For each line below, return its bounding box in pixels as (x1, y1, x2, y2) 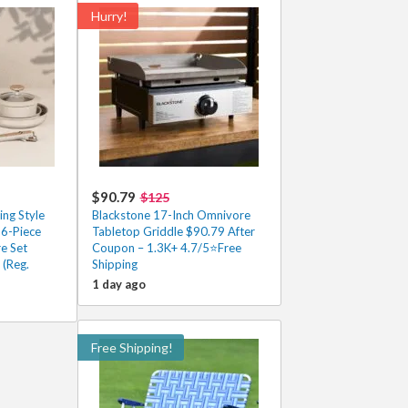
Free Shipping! (90, 340, 173, 355)
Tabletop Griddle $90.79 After (91, 224, 255, 239)
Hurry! (90, 8, 127, 24)
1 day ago (91, 277, 146, 291)
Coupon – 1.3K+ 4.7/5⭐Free (91, 240, 241, 255)
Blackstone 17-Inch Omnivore (91, 208, 250, 222)
